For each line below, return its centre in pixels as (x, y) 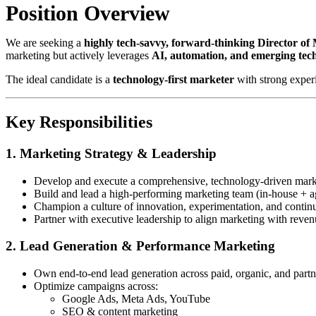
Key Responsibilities (79, 122)
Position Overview (88, 13)
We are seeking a (45, 43)
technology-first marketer (174, 80)
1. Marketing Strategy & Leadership (111, 153)
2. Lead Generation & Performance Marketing (140, 246)
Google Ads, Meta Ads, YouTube (136, 299)
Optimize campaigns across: (96, 286)
